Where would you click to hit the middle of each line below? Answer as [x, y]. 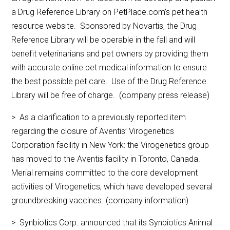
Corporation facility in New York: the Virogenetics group [110, 145]
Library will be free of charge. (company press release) [111, 95]
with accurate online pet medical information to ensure [109, 68]
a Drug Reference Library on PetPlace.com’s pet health [110, 12]
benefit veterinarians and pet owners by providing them [110, 54]
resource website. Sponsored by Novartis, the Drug [104, 26]
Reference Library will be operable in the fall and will [103, 40]
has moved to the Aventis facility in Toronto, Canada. [107, 159]
